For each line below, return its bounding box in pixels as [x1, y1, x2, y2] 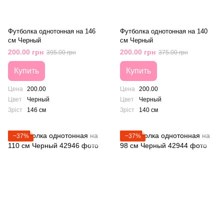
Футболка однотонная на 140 [120, 27, 207, 35]
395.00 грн [46, 49, 76, 56]
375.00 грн [158, 49, 188, 56]
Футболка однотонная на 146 [8, 27, 95, 35]
